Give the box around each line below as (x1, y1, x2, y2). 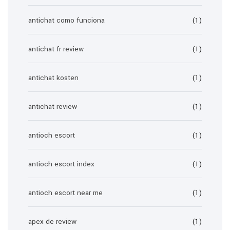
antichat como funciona (28, 15, 105, 25)
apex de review (28, 217, 76, 226)
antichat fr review (28, 44, 84, 54)
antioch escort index (28, 159, 94, 169)
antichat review (28, 102, 77, 111)
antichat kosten (28, 73, 79, 83)
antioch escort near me (28, 188, 103, 198)
